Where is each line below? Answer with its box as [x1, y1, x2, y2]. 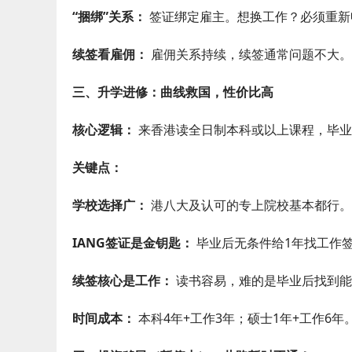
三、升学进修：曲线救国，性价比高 [72, 83, 273, 101]
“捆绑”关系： [72, 8, 146, 25]
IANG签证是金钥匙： [72, 234, 193, 251]
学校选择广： [72, 196, 148, 214]
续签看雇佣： [72, 46, 148, 63]
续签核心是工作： [72, 272, 173, 289]
